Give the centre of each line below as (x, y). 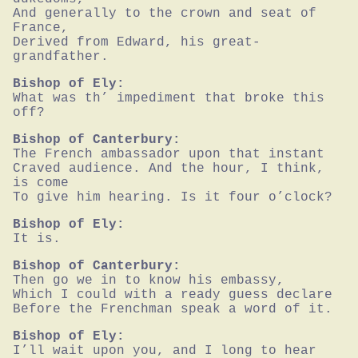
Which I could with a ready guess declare (173, 295)
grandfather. (61, 57)
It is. (37, 239)
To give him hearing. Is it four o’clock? (173, 198)
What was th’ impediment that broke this (169, 99)
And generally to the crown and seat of (165, 14)
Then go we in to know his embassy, (149, 281)
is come (41, 183)
